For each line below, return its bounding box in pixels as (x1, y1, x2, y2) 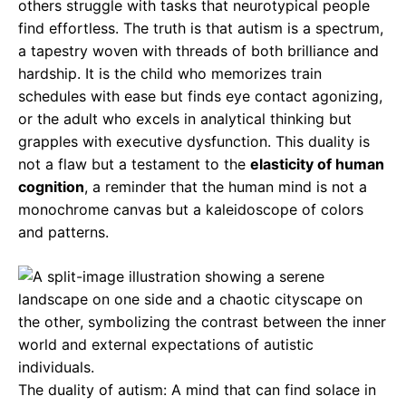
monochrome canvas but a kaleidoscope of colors (18, 200, 363, 219)
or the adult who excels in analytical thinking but (18, 110, 352, 129)
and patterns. (18, 223, 109, 242)
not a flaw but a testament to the (18, 155, 250, 174)
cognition (18, 178, 84, 197)
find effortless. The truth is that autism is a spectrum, (18, 19, 383, 38)
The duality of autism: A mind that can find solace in (18, 381, 376, 400)
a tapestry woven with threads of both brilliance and (18, 42, 379, 61)
